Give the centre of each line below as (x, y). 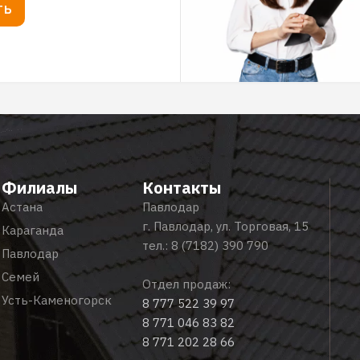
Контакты (182, 187)
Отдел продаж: (187, 284)
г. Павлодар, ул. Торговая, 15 (226, 226)
